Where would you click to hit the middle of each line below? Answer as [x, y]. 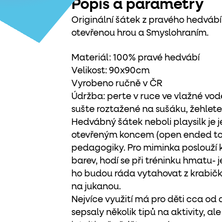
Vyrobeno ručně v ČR [117, 84]
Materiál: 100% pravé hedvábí [136, 58]
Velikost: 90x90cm [111, 71]
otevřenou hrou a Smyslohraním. [140, 33]
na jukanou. [96, 187]
